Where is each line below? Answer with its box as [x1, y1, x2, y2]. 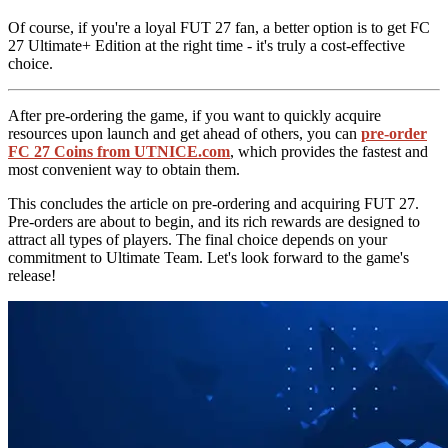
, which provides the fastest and [230, 142, 428, 160]
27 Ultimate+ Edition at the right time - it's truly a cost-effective [8, 36, 405, 54]
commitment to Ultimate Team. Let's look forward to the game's [8, 248, 409, 266]
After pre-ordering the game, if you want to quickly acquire [8, 106, 381, 124]
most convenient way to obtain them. [8, 160, 240, 178]
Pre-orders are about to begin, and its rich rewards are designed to [8, 212, 420, 230]
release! [8, 266, 56, 284]
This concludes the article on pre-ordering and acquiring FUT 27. [8, 194, 419, 212]
